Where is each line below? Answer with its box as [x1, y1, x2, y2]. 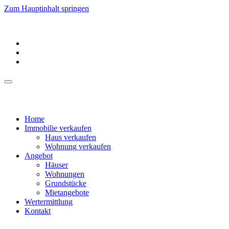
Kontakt [25, 207, 51, 215]
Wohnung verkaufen [45, 142, 111, 151]
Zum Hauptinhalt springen [4, 4, 89, 13]
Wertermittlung [25, 197, 73, 206]
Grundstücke [45, 179, 86, 188]
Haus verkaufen [45, 133, 96, 142]
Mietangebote [45, 188, 89, 197]
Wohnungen [45, 170, 84, 178]
